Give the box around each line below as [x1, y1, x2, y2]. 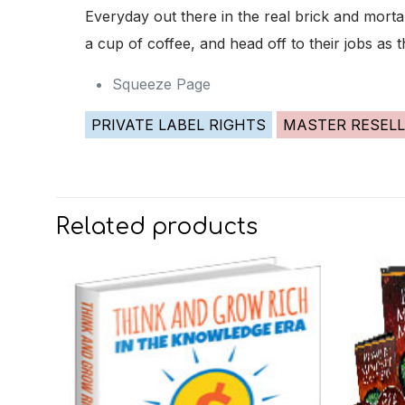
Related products [56, 214, 258, 240]
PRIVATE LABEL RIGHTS [90, 116, 266, 134]
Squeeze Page [111, 75, 211, 93]
